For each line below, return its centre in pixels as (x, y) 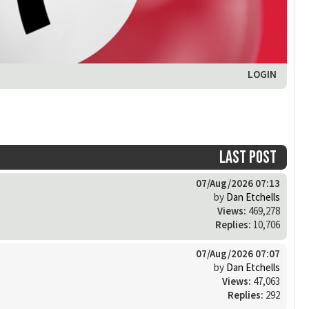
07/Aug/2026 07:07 (238, 253)
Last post (248, 157)
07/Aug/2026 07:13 (238, 183)
